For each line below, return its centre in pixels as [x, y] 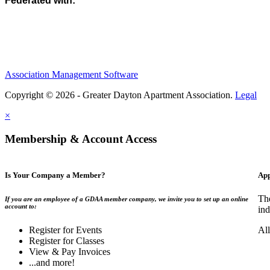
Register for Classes [67, 240]
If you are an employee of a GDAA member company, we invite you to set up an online [127, 199]
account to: [21, 206]
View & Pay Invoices [70, 251]
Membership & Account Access [81, 139]
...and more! [52, 262]
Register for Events [65, 230]
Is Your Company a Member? [55, 175]
